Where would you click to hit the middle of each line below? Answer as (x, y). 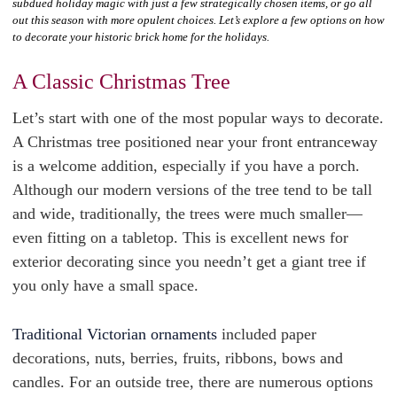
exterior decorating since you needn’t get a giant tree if (189, 261)
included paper (267, 334)
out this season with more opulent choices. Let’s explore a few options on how (198, 20)
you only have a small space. (108, 285)
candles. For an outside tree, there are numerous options (193, 382)
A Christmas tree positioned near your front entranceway (195, 142)
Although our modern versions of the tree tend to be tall (192, 190)
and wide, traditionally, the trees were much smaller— (187, 214)
